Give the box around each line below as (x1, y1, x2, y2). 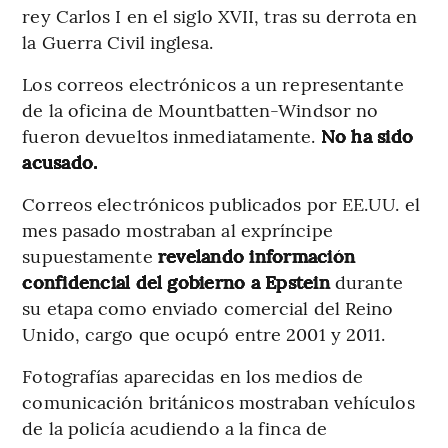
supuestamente (22, 242, 153, 268)
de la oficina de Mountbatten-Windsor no (22, 96, 379, 122)
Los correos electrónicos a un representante (22, 70, 404, 96)
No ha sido (320, 122, 414, 148)
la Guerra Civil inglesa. (22, 28, 213, 54)
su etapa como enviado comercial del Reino (22, 294, 394, 320)
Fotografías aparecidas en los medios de (22, 362, 364, 388)
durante (335, 268, 403, 294)
